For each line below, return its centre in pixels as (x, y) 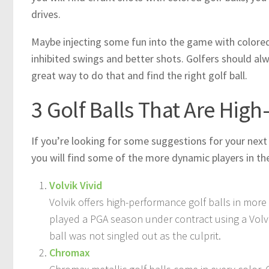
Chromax (70, 252)
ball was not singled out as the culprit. (135, 236)
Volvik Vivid (76, 185)
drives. (46, 14)
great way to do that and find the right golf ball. (139, 75)
